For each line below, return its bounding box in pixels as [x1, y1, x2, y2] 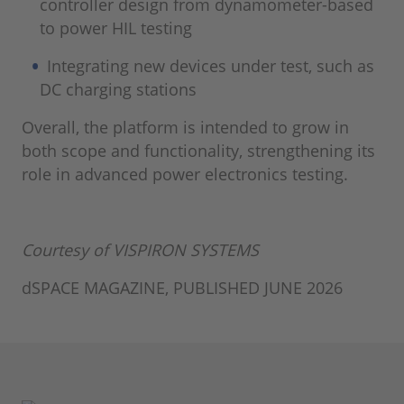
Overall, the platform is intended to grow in [22, 116, 349, 139]
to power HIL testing [40, 17, 192, 40]
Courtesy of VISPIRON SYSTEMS [22, 239, 259, 262]
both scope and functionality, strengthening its [22, 140, 375, 162]
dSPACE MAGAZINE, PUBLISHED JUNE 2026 [22, 277, 343, 299]
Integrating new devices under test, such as [47, 55, 375, 78]
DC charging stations [40, 78, 197, 101]
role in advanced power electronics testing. [22, 163, 348, 186]
